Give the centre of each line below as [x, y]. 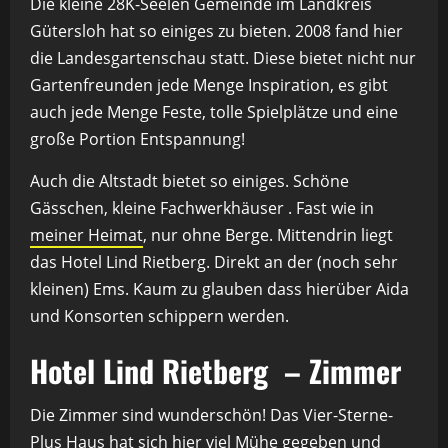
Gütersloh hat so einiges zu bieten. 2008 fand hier [216, 31]
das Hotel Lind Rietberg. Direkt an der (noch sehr [214, 262]
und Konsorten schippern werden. [159, 316]
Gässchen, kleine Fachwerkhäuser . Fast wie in [202, 208]
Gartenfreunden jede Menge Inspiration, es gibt [209, 85]
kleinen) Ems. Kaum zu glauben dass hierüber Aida [219, 289]
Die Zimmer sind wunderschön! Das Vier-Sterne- [211, 415]
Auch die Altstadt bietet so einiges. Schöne [189, 181]
